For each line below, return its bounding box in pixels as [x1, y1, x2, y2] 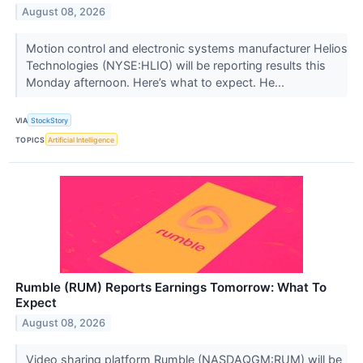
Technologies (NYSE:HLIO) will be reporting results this [25, 58, 326, 73]
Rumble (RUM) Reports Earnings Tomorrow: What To [15, 280, 327, 296]
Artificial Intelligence [48, 135, 115, 144]
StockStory [31, 115, 69, 125]
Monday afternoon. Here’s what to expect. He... [25, 75, 288, 90]
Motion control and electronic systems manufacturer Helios [25, 41, 348, 56]
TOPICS [15, 135, 45, 144]
